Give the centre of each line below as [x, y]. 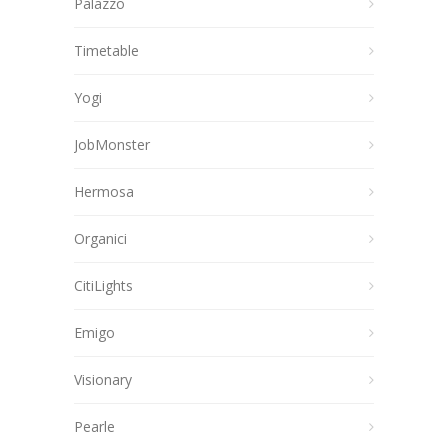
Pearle [94, 426]
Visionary [103, 379]
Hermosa [104, 191]
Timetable [106, 50]
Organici [100, 238]
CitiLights [103, 285]
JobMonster [112, 144]
